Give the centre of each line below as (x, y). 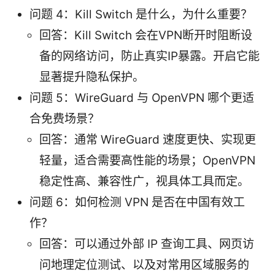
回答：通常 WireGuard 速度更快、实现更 (148, 139)
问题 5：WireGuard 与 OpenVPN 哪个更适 (142, 98)
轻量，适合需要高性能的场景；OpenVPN (147, 160)
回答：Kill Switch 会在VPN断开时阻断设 (146, 35)
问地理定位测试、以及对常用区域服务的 (144, 265)
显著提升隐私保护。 (92, 77)
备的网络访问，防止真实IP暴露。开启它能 (149, 56)
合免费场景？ (64, 118)
